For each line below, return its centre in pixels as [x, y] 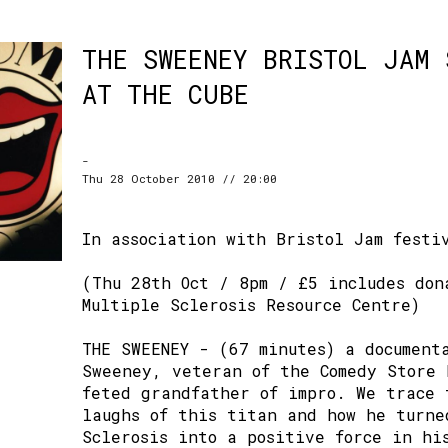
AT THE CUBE [165, 94]
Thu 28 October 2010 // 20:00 [179, 178]
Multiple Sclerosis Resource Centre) [251, 304]
